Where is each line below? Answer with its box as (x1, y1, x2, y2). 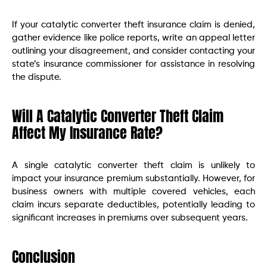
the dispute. (12, 72, 61, 82)
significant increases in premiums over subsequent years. (12, 213, 248, 222)
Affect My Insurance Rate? (12, 122, 163, 144)
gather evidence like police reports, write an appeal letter (12, 33, 255, 42)
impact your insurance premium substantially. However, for (12, 173, 255, 183)
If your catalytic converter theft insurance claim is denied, (12, 20, 255, 29)
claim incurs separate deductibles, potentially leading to (12, 200, 255, 209)
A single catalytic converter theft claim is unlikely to (12, 160, 255, 170)
